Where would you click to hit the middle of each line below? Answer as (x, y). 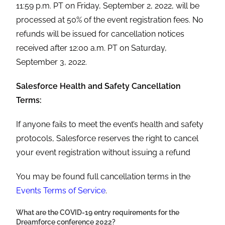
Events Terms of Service (61, 191)
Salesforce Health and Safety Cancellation (99, 86)
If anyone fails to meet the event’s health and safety (110, 125)
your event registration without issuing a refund (104, 153)
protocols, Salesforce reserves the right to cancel (107, 139)
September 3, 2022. (52, 62)
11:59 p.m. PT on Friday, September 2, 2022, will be (108, 6)
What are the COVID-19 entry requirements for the (98, 213)
